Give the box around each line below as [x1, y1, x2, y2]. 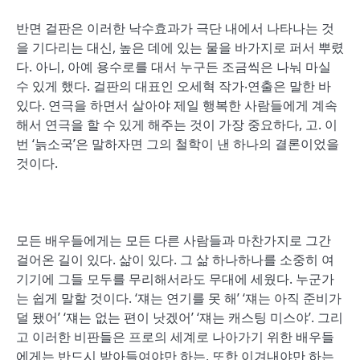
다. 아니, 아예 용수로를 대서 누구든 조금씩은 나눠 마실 [16, 58, 331, 76]
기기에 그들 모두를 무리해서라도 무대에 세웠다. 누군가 [16, 270, 334, 288]
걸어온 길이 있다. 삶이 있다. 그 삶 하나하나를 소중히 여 [16, 251, 334, 268]
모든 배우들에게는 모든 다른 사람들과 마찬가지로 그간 [16, 231, 331, 249]
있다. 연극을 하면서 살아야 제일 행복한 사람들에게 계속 [16, 96, 337, 114]
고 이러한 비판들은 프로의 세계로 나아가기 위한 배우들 [16, 328, 334, 346]
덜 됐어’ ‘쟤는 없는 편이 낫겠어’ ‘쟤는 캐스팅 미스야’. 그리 [16, 309, 343, 326]
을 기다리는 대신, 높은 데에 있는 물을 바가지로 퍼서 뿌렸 [16, 39, 344, 56]
